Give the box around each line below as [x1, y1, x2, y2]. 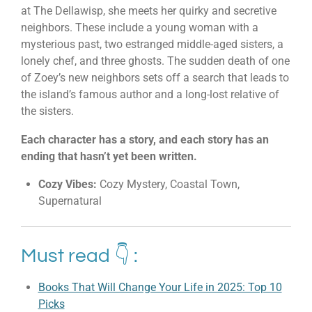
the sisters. [21, 104, 74, 118]
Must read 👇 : [21, 245, 138, 266]
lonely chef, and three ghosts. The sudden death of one [21, 54, 290, 68]
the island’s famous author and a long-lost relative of [21, 88, 279, 102]
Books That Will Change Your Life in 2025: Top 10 [38, 281, 282, 295]
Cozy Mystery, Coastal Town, [96, 177, 240, 191]
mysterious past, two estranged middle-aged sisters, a [21, 38, 283, 52]
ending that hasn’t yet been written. [21, 149, 197, 163]
